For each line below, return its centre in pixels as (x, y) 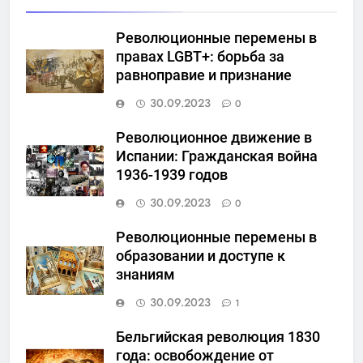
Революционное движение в (214, 138)
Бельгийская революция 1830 (218, 337)
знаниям (145, 275)
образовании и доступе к (201, 256)
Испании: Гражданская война (217, 157)
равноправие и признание (204, 76)
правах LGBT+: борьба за (200, 57)
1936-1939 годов (172, 175)
